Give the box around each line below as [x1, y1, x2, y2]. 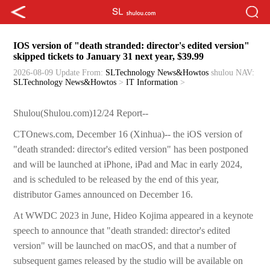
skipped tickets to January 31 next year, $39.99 [13, 51, 204, 62]
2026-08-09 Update [13, 68, 80, 78]
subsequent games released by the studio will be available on [13, 256, 243, 266]
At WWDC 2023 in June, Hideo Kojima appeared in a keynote [13, 210, 254, 221]
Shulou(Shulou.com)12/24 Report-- [13, 108, 149, 119]
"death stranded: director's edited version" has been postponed [13, 144, 249, 155]
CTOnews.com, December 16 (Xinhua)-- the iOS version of [13, 129, 243, 140]
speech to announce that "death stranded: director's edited [13, 225, 231, 236]
